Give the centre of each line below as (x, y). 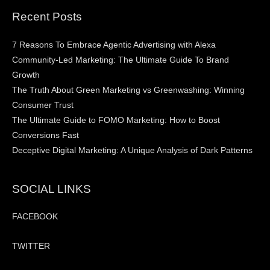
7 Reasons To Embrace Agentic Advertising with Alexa (114, 45)
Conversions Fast (46, 135)
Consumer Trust (43, 105)
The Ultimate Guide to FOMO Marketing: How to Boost (116, 120)
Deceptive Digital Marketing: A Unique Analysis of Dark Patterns (132, 150)
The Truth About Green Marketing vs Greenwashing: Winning (128, 90)
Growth (26, 75)
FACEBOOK (35, 217)
